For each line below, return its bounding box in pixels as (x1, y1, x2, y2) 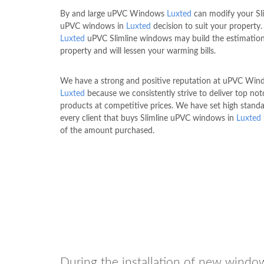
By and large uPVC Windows (60, 9, 167, 18)
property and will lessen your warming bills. (60, 47, 216, 55)
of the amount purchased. (60, 126, 154, 135)
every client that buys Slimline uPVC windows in (60, 114, 236, 123)
